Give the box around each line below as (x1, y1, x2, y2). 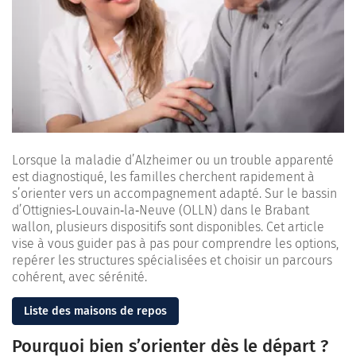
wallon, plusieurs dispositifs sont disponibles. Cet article (12, 219, 324, 234)
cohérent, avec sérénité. (12, 269, 147, 284)
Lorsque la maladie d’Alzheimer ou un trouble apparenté (12, 152, 334, 168)
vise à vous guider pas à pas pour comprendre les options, (12, 235, 339, 251)
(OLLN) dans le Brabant (176, 202, 309, 218)
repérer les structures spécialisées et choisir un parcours (12, 252, 332, 268)
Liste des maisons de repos (24, 304, 167, 318)
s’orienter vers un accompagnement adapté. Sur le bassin (12, 185, 337, 201)
